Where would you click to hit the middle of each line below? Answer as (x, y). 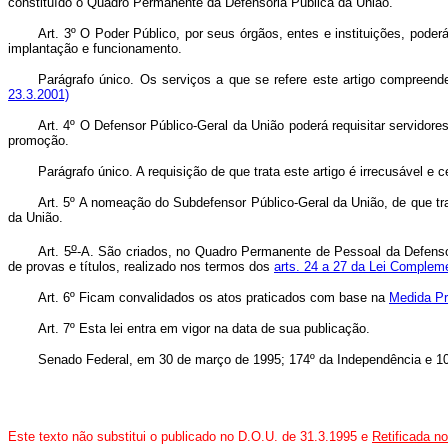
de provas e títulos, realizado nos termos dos (141, 267)
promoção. (38, 140)
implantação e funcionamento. (95, 48)
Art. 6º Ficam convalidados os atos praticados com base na (213, 298)
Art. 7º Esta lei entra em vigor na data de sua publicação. (204, 329)
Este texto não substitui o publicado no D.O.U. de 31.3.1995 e (190, 437)
